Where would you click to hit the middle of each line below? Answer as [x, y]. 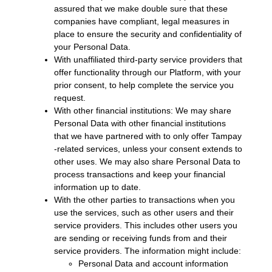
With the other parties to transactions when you [144, 199]
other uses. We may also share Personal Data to [147, 161]
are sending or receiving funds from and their [140, 238]
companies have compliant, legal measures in [141, 21]
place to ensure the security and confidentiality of [148, 34]
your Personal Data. [92, 46]
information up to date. [97, 187]
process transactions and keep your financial [139, 174]
